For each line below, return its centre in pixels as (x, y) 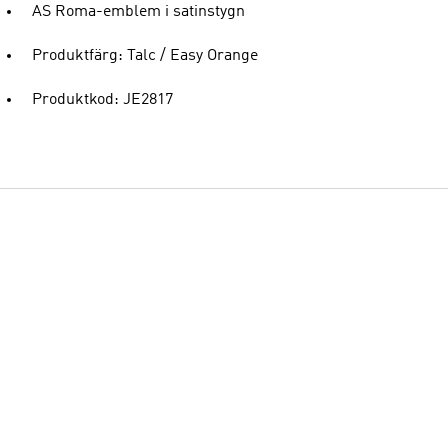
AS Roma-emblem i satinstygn (138, 12)
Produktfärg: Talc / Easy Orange (145, 56)
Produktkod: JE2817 (102, 100)
